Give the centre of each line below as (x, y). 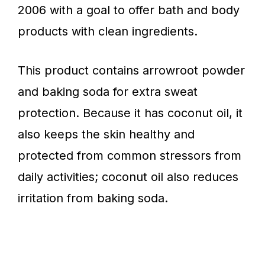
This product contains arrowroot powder (131, 70)
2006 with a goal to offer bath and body (129, 10)
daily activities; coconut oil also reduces (128, 177)
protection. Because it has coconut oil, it (130, 113)
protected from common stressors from (130, 156)
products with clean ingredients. (108, 31)
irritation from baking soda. (95, 198)
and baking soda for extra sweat (108, 92)
